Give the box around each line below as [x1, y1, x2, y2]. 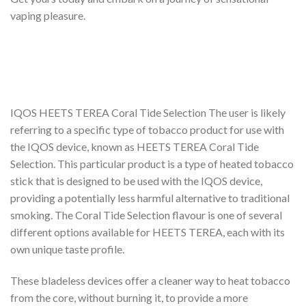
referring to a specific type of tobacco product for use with [10, 122, 284, 136]
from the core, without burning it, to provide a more [10, 290, 248, 304]
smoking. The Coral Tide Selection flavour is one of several [10, 208, 282, 221]
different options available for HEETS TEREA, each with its [10, 225, 285, 238]
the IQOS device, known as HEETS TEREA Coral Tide [10, 139, 259, 153]
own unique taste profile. [10, 242, 124, 255]
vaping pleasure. [10, 9, 85, 23]
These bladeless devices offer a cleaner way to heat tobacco [10, 273, 290, 287]
